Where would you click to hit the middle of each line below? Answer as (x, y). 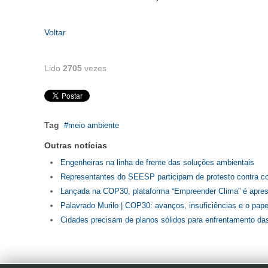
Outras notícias (76, 145)
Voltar (55, 32)
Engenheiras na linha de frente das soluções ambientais (157, 162)
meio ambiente (94, 125)
